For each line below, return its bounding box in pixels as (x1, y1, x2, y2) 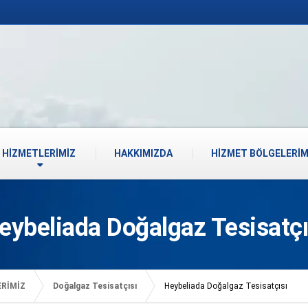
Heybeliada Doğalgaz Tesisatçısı (164, 280, 287, 291)
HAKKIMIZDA (114, 148, 173, 159)
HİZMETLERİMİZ (2, 148, 76, 159)
